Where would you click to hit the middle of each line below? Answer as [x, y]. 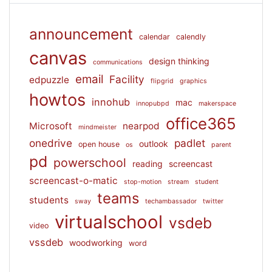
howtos [57, 100]
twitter [213, 201]
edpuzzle [49, 80]
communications [118, 62]
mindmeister [97, 127]
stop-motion [143, 182]
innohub [111, 102]
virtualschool [109, 222]
